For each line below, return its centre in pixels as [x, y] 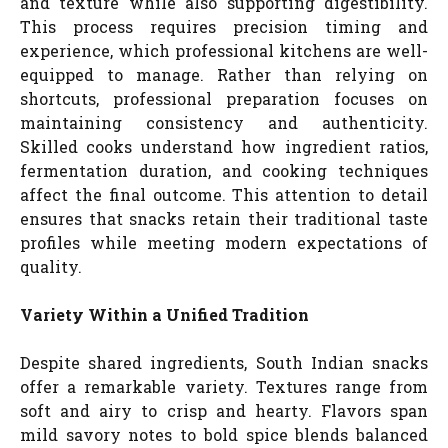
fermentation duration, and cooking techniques [224, 170]
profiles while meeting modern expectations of [224, 242]
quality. [51, 266]
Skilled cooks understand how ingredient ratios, [224, 146]
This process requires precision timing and [224, 26]
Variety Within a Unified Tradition [164, 314]
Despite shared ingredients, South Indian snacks [224, 362]
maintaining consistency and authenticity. [224, 122]
